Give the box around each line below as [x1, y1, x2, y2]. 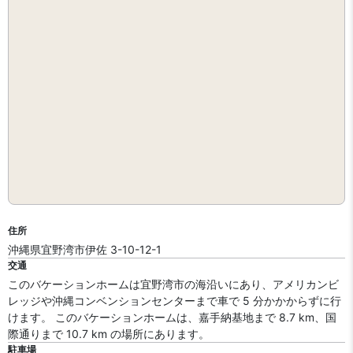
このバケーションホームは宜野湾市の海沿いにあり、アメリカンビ [8, 277, 339, 291]
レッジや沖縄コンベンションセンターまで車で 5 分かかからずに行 [8, 294, 341, 307]
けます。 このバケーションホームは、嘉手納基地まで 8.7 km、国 [8, 310, 336, 324]
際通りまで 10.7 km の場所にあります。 [8, 327, 210, 340]
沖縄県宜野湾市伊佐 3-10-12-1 [8, 243, 162, 256]
